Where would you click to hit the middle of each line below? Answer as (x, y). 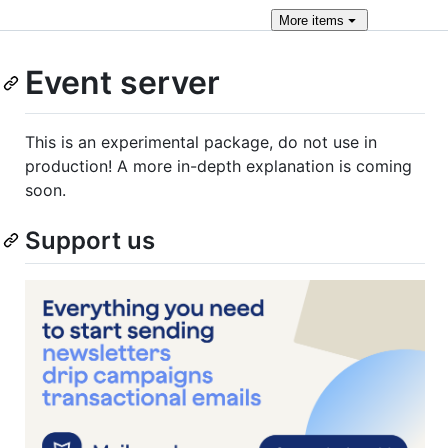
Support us (90, 240)
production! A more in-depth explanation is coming (218, 165)
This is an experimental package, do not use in (201, 141)
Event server (122, 82)
